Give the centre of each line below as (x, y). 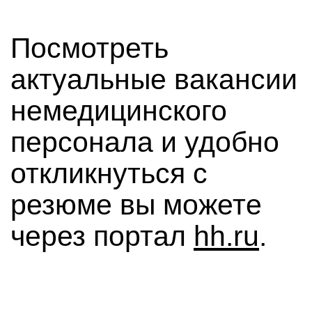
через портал (102, 236)
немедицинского (119, 111)
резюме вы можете (136, 205)
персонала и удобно (145, 142)
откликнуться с (109, 173)
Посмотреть (89, 48)
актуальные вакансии (154, 79)
